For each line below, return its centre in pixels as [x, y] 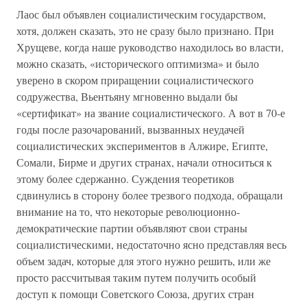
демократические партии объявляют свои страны [132, 228]
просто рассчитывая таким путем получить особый [136, 277]
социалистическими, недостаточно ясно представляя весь [151, 244]
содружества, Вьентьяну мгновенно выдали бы [127, 96]
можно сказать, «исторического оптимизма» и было [138, 63]
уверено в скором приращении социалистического [135, 80]
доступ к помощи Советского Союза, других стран [135, 294]
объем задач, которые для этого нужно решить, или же [144, 261]
